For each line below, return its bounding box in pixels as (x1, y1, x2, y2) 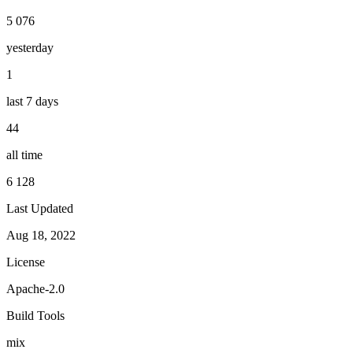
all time (6, 147, 43, 162)
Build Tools (6, 308, 65, 322)
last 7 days (6, 94, 58, 108)
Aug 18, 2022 (6, 228, 76, 242)
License (6, 255, 45, 269)
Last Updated (6, 201, 73, 215)
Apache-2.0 (6, 281, 65, 295)
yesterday (6, 40, 54, 54)
